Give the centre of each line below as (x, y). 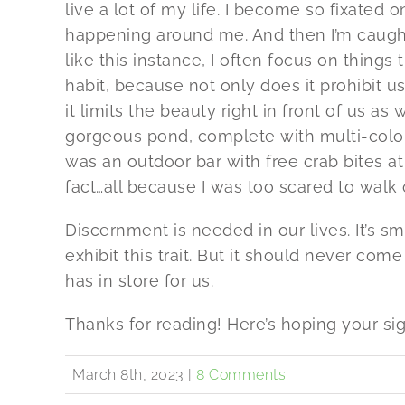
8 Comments (241, 375)
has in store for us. (139, 281)
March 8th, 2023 (128, 375)
